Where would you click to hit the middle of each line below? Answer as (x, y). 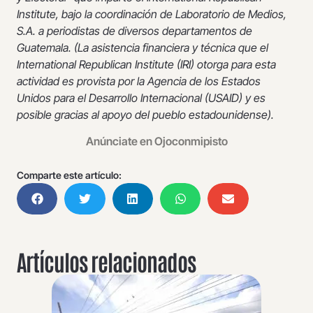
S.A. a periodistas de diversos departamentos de (134, 30)
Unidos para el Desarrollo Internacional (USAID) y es (141, 97)
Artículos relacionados (106, 261)
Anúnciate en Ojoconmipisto (156, 141)
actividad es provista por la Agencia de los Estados (139, 81)
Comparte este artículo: (69, 175)
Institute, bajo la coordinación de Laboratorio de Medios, (152, 14)
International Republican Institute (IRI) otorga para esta (146, 64)
